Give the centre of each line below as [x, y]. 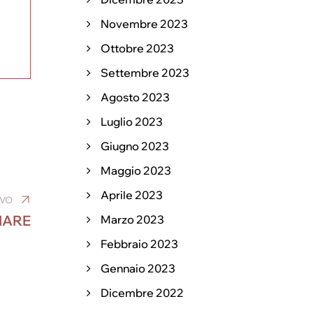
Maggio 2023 [136, 170]
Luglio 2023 [132, 122]
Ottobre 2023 [137, 48]
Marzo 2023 [132, 219]
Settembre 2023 [145, 73]
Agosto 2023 [135, 97]
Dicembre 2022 [142, 293]
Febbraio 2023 [139, 244]
